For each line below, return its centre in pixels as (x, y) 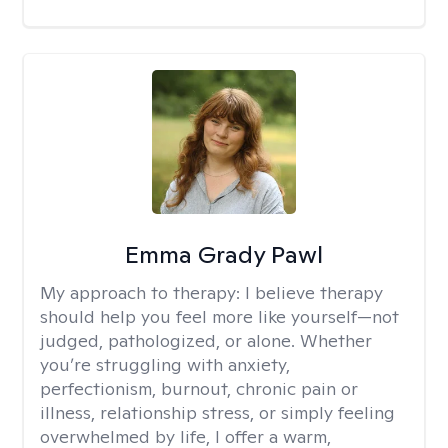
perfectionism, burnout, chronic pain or (199, 388)
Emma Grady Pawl (223, 254)
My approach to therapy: (142, 292)
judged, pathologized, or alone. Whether (206, 340)
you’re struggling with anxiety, (165, 364)
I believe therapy (314, 292)
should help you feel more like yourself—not (219, 316)
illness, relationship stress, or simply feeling (217, 412)
